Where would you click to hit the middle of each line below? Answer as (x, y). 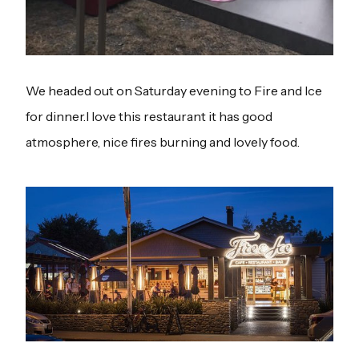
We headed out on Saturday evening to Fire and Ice (174, 91)
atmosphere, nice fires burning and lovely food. (163, 142)
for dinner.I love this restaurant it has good (149, 117)
